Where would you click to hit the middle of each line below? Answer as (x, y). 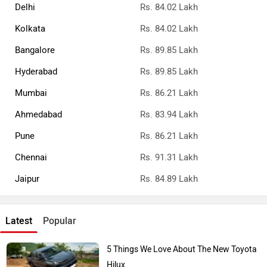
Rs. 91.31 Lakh (169, 157)
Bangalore (35, 50)
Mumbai (31, 93)
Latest (19, 221)
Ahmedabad (38, 114)
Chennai (31, 157)
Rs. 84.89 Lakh (169, 179)
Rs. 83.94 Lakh (169, 114)
